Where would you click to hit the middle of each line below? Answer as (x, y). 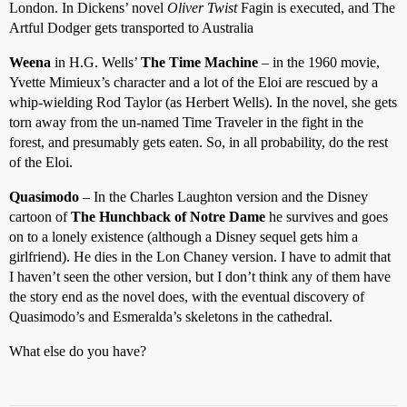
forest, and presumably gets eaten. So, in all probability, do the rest (199, 143)
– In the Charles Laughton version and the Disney (223, 197)
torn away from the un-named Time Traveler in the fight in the (186, 123)
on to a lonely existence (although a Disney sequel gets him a (184, 237)
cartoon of (40, 217)
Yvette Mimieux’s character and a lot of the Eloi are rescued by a (194, 83)
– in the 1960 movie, (319, 63)
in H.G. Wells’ (96, 63)
